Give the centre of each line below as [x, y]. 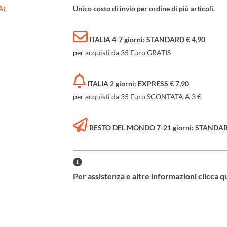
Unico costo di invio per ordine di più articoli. [144, 9]
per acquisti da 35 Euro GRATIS [122, 53]
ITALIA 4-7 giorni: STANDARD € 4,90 [147, 40]
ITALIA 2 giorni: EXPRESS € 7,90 [138, 84]
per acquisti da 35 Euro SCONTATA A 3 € [137, 97]
